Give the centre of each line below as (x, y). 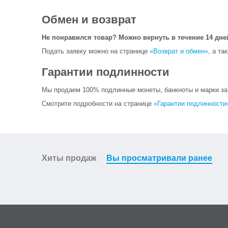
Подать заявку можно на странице (96, 51)
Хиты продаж (69, 158)
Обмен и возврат (89, 20)
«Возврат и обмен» (179, 51)
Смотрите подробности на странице (98, 104)
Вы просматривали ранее (159, 158)
